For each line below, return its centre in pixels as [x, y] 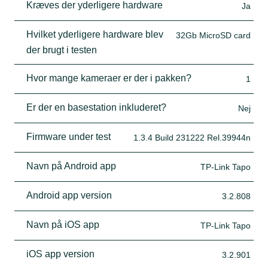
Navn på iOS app [63, 224]
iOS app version [60, 254]
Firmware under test [68, 136]
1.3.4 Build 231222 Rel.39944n [192, 137]
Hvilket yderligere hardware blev [95, 34]
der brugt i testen [62, 50]
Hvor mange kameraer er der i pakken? [109, 78]
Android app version [69, 195]
